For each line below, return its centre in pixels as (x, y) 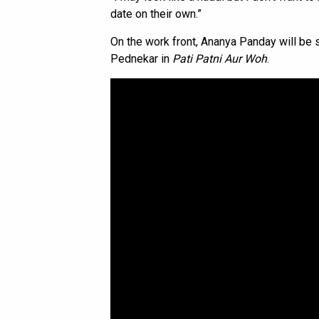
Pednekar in (141, 59)
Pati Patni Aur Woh (220, 59)
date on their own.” (156, 14)
